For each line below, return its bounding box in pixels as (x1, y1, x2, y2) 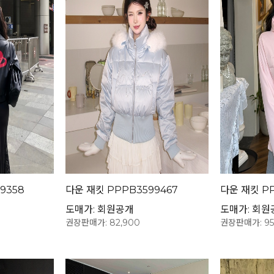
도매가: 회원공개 (65, 203, 135, 215)
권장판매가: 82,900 (65, 217, 141, 228)
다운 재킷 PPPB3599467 (65, 183, 179, 196)
